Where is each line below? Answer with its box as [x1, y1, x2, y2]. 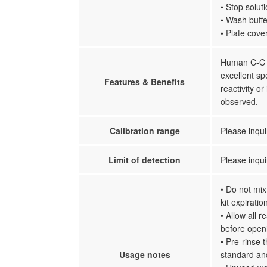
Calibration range [109, 125, 180, 136]
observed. [221, 95, 258, 107]
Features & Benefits [104, 76, 185, 88]
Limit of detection [108, 154, 181, 166]
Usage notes [119, 249, 170, 260]
